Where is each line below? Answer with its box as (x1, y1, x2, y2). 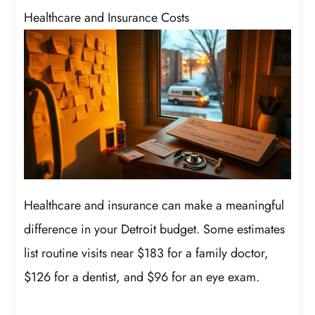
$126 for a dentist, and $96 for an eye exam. (24, 268, 260, 287)
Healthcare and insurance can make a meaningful (24, 196, 285, 215)
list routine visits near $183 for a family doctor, (24, 244, 269, 263)
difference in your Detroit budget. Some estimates (24, 220, 285, 239)
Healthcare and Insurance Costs (24, 8, 190, 27)
